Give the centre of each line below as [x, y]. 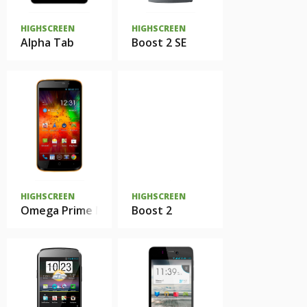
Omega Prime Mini [69, 210]
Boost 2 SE [159, 42]
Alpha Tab [47, 42]
